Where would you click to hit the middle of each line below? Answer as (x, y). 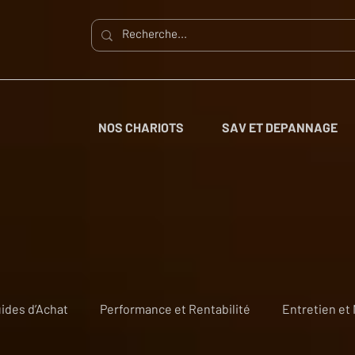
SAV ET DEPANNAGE (280, 127)
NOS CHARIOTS (141, 127)
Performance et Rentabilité (175, 308)
